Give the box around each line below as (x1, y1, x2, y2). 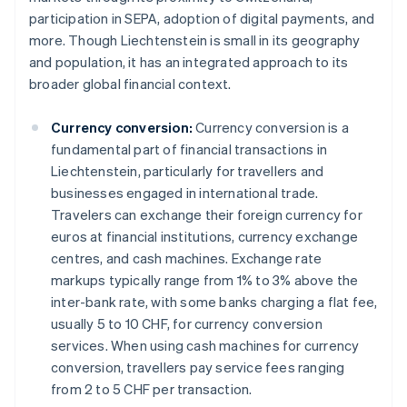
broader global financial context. (29, 74, 232, 94)
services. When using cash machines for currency (51, 336, 360, 355)
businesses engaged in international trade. (51, 184, 319, 203)
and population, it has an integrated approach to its (29, 53, 349, 72)
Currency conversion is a (193, 118, 349, 137)
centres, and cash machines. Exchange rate (51, 249, 323, 268)
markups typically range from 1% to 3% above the (51, 271, 359, 290)
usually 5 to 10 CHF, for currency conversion (51, 314, 323, 333)
